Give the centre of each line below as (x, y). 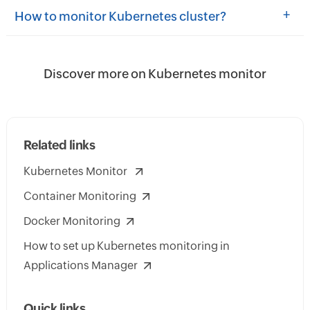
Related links (59, 145)
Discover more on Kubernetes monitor (155, 74)
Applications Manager (80, 266)
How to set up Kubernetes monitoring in (126, 246)
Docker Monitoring (72, 221)
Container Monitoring (80, 197)
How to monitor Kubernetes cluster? (120, 17)
